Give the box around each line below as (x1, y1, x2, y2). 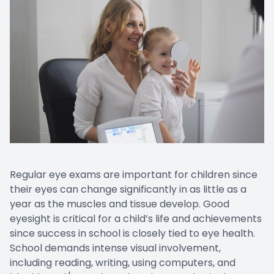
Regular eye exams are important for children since (10, 167, 257, 182)
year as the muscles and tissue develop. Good (10, 196, 229, 211)
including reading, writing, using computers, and (10, 255, 235, 270)
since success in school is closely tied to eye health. (10, 226, 255, 240)
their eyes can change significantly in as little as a (10, 182, 246, 196)
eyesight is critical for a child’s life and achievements (10, 211, 262, 226)
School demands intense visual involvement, (10, 240, 221, 255)
